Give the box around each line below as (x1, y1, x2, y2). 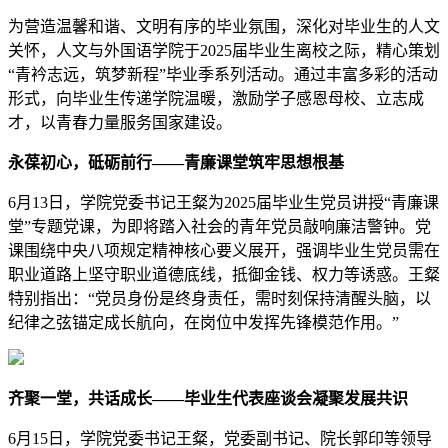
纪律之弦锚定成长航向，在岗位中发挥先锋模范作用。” (8, 314, 399, 332)
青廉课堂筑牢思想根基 (184, 154, 344, 172)
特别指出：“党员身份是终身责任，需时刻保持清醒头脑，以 (8, 290, 431, 308)
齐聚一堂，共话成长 (8, 390, 152, 408)
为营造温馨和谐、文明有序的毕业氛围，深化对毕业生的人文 (8, 18, 440, 36)
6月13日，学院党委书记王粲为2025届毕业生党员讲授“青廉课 (8, 194, 439, 212)
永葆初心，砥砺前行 (8, 154, 152, 172)
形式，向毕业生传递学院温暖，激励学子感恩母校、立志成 (8, 90, 424, 108)
